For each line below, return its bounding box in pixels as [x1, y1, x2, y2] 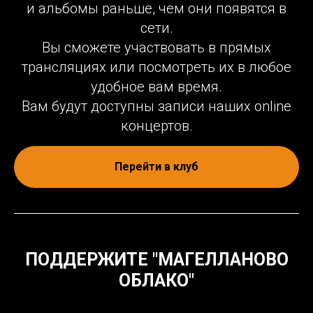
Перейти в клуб [115, 159, 198, 173]
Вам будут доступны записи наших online [22, 98, 291, 115]
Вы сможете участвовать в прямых [42, 39, 271, 56]
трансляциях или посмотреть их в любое [22, 59, 291, 75]
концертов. [120, 117, 193, 134]
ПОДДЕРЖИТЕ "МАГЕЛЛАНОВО [24, 249, 289, 270]
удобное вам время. [91, 78, 222, 95]
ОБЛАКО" [119, 270, 194, 291]
